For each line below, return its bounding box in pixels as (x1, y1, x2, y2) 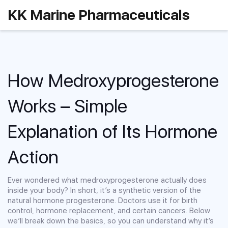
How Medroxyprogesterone (8, 69, 219, 92)
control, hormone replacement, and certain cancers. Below (8, 206, 210, 215)
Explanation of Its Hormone (8, 120, 217, 142)
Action (8, 146, 59, 168)
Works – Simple (8, 95, 127, 117)
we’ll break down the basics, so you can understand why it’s (8, 216, 214, 225)
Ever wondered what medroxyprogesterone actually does (8, 175, 207, 185)
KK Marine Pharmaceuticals (8, 6, 190, 24)
